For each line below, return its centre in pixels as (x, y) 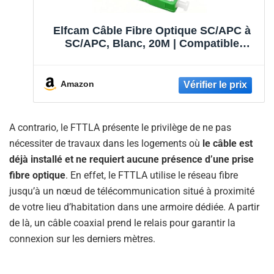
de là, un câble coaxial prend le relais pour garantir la (122, 223)
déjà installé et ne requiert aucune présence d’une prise (131, 160)
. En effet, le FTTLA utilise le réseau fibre (152, 176)
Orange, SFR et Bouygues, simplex (152, 56)
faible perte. (152, 82)
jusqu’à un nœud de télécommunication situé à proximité (132, 191)
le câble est (228, 144)
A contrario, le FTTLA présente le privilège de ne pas (120, 128)
